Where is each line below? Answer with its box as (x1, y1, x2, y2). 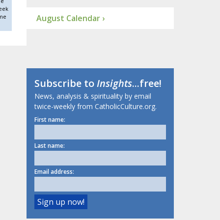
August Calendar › (36, 13, 105, 24)
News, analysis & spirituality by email (34, 91, 151, 101)
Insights (96, 77, 132, 90)
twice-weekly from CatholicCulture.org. (34, 102, 157, 111)
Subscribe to (34, 77, 97, 90)
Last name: (34, 141, 65, 150)
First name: (34, 115, 65, 124)
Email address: (34, 167, 74, 176)
